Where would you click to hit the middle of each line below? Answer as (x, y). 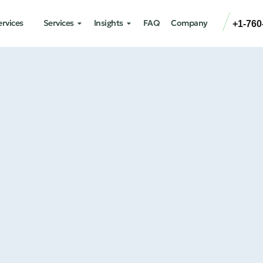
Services (58, 23)
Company (189, 23)
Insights (108, 23)
